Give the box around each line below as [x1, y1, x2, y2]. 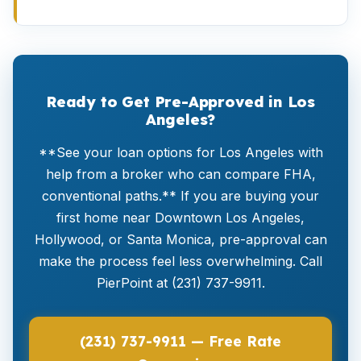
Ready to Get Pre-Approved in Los [45, 93, 316, 111]
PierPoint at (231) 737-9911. [96, 275, 265, 291]
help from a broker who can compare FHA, [45, 166, 316, 182]
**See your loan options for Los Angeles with [38, 144, 323, 160]
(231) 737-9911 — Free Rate [80, 332, 281, 350]
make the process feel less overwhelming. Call [39, 253, 322, 269]
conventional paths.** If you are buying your [42, 188, 319, 204]
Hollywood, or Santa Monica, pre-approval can [34, 231, 327, 247]
